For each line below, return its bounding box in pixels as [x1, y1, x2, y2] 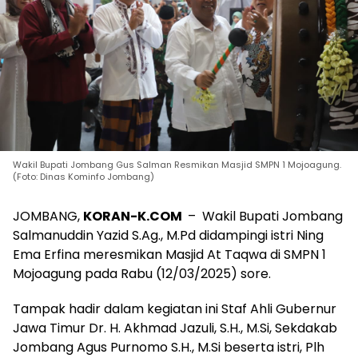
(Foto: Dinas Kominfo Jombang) [13, 169, 154, 183]
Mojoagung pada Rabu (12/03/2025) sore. [13, 264, 271, 283]
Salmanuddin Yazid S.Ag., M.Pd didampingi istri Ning [13, 225, 324, 245]
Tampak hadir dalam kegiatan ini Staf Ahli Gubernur [13, 299, 336, 318]
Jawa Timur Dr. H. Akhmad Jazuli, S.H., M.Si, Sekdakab [13, 318, 337, 337]
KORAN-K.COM [83, 206, 185, 225]
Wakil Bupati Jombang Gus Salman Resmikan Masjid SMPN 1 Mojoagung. [13, 157, 341, 171]
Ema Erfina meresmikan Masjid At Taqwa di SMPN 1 [13, 245, 326, 264]
